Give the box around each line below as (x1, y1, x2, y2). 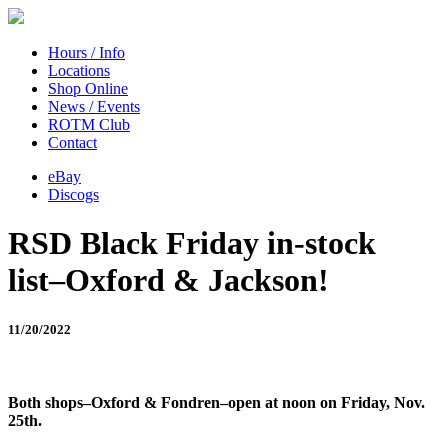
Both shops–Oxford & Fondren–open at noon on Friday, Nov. (8, 393, 425, 411)
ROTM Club (48, 116, 130, 133)
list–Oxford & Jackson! (8, 262, 329, 299)
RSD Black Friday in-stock (8, 225, 376, 262)
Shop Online (48, 80, 128, 97)
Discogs (48, 186, 99, 203)
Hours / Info (48, 44, 125, 61)
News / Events (48, 98, 140, 115)
